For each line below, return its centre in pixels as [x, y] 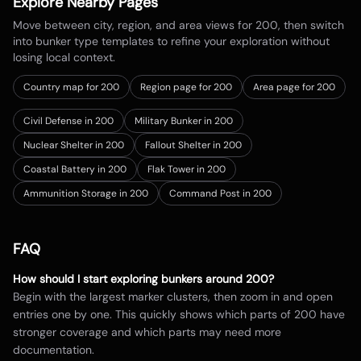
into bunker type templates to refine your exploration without [171, 41]
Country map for [62, 87]
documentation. [54, 350]
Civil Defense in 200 [68, 121]
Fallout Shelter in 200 [193, 145]
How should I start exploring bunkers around [129, 279]
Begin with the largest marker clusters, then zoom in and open [173, 297]
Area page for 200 [294, 87]
